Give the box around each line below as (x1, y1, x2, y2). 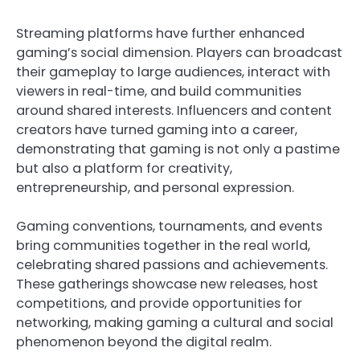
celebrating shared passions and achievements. (16, 255, 328, 274)
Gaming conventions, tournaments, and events (16, 216, 322, 235)
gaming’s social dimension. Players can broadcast (16, 43, 342, 62)
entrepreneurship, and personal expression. (16, 178, 294, 197)
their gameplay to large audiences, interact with (16, 62, 330, 81)
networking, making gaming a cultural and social (16, 313, 333, 332)
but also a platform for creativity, (16, 158, 232, 178)
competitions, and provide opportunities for (16, 293, 302, 313)
